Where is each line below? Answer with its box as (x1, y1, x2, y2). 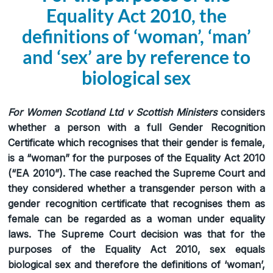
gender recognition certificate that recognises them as (8, 197, 265, 210)
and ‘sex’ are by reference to (22, 45, 250, 68)
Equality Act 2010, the (46, 4, 227, 26)
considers (216, 105, 265, 118)
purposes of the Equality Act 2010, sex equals (8, 243, 265, 255)
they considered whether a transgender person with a (8, 182, 265, 194)
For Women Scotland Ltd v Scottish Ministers (8, 105, 217, 118)
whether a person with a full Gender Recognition (8, 121, 265, 133)
